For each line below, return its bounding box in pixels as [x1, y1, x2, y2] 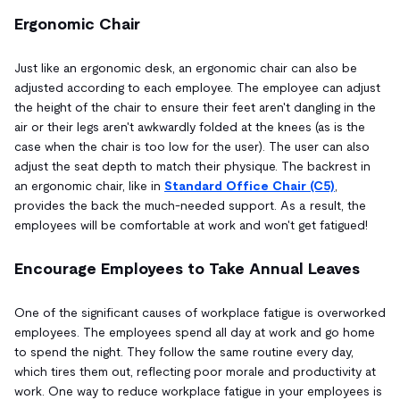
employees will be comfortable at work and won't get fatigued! [14, 217, 368, 232]
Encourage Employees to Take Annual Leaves [14, 259, 360, 278]
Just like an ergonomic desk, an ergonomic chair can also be [14, 60, 357, 75]
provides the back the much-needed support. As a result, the [14, 197, 366, 212]
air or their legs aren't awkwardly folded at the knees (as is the [14, 119, 365, 134]
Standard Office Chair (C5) [164, 178, 335, 193]
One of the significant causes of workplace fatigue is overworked [14, 304, 386, 320]
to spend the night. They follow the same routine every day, [14, 344, 354, 359]
